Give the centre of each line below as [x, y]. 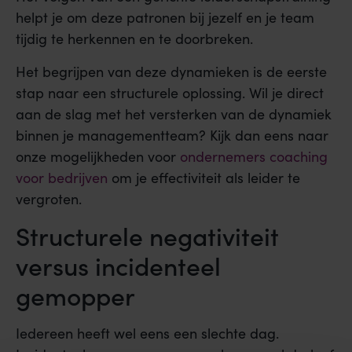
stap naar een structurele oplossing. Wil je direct [170, 92]
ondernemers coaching [254, 156]
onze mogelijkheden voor [98, 156]
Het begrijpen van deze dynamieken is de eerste [171, 71]
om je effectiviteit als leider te [204, 177]
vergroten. [49, 198]
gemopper [75, 295]
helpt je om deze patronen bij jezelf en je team [165, 18]
